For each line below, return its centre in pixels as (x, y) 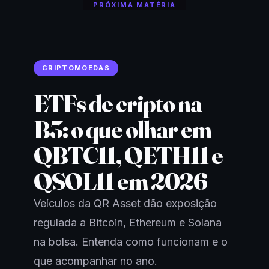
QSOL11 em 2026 (120, 181)
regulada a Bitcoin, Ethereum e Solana (128, 222)
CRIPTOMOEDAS (76, 68)
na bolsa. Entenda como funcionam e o (131, 241)
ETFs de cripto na (118, 103)
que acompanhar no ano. (95, 261)
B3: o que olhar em (122, 129)
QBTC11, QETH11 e (128, 155)
